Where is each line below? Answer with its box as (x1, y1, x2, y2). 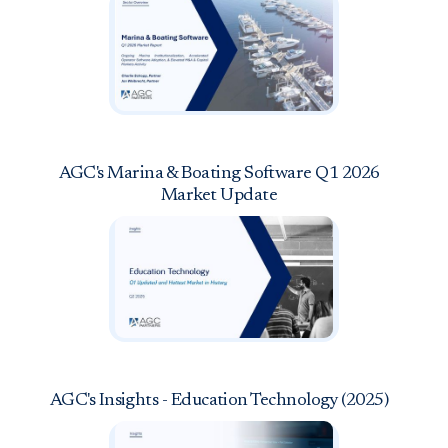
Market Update (161, 186, 277, 205)
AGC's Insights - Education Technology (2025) (49, 391, 389, 410)
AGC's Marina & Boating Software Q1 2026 (58, 164, 380, 183)
